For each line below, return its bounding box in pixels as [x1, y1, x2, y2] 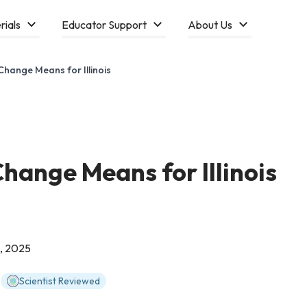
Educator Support [61, 18, 147, 32]
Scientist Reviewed [19, 275, 100, 287]
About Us [187, 18, 232, 32]
